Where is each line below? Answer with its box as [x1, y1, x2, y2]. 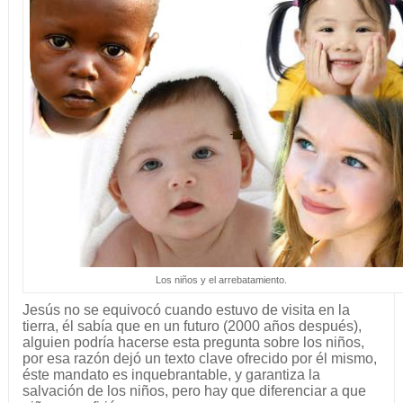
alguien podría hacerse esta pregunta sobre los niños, [22, 335, 364, 351]
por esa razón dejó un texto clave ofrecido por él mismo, [22, 351, 377, 367]
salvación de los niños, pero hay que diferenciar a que [22, 383, 366, 399]
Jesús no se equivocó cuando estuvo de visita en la [22, 302, 350, 318]
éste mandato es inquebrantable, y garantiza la [22, 367, 320, 383]
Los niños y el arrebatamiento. [155, 274, 287, 286]
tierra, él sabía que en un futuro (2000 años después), [22, 318, 362, 335]
